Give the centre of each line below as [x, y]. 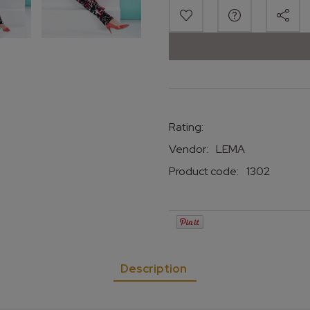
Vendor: [190, 149]
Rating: [186, 127]
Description [154, 269]
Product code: [204, 172]
